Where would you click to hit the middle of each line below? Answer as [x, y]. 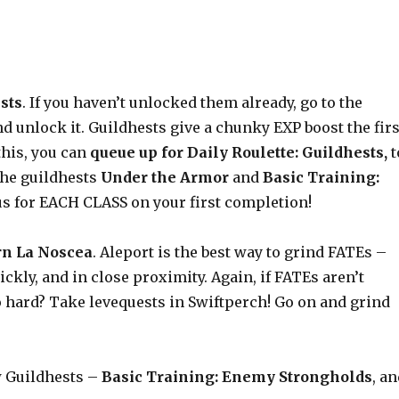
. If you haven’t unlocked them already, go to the [193, 102]
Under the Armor [165, 177]
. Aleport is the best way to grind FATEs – [240, 252]
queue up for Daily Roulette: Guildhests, [239, 152]
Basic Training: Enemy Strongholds [237, 376]
